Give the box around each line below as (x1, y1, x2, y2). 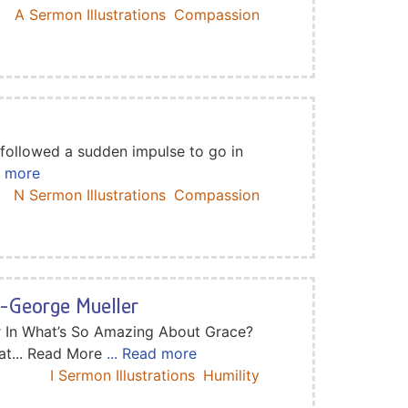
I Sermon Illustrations (49, 365, 195, 384)
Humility (202, 365, 260, 384)
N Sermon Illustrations (13, 185, 166, 204)
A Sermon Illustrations (14, 5, 166, 24)
